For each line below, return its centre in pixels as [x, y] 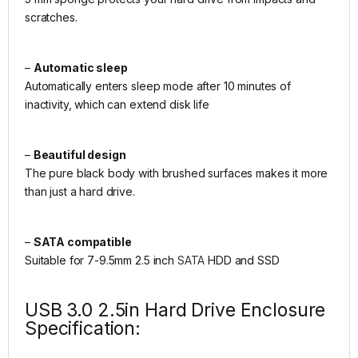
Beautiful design [80, 154]
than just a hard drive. [80, 191]
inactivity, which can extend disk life [117, 104]
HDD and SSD [244, 260]
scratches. [51, 17]
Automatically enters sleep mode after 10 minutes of [158, 86]
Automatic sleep [80, 67]
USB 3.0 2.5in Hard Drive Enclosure [175, 310]
